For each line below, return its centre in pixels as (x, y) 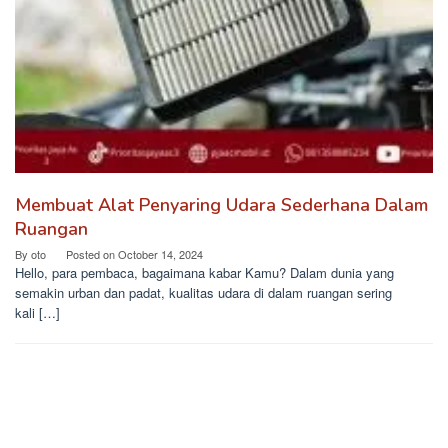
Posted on (92, 254)
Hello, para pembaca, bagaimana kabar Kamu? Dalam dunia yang (204, 273)
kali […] (37, 313)
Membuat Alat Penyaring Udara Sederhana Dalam (221, 205)
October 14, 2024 (160, 254)
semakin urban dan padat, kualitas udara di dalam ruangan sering (203, 293)
